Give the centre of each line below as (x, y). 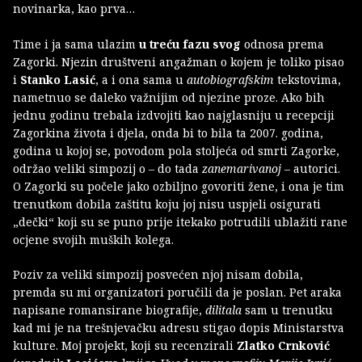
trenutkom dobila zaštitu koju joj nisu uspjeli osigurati (167, 204)
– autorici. (312, 168)
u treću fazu (174, 44)
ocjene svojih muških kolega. (93, 239)
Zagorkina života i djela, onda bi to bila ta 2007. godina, (168, 133)
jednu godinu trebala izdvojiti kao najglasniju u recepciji (174, 115)
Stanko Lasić (58, 79)
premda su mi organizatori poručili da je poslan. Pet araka (177, 292)
